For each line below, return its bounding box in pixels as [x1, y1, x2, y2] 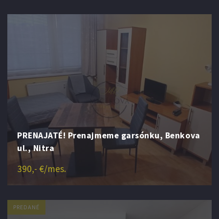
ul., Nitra [17, 142, 55, 153]
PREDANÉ [13, 203, 40, 211]
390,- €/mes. [17, 162, 66, 175]
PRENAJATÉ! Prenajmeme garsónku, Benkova [17, 130, 200, 141]
